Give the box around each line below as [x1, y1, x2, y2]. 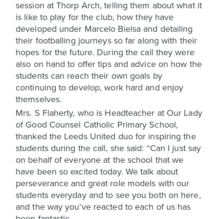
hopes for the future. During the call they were [16, 45, 195, 58]
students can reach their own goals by [16, 69, 162, 82]
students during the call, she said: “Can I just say [16, 141, 201, 154]
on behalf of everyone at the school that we [16, 153, 184, 166]
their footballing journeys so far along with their [16, 34, 197, 46]
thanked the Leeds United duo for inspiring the [16, 130, 196, 142]
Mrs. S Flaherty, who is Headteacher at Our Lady [16, 106, 202, 119]
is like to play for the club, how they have [16, 10, 174, 23]
